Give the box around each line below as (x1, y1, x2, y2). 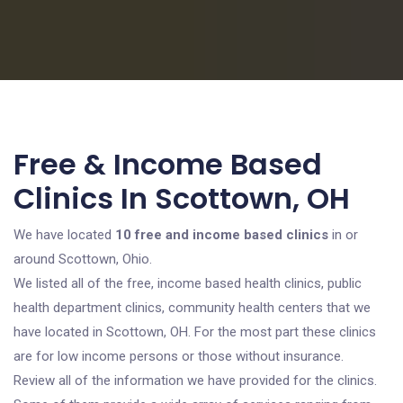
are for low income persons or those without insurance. (13, 348, 344, 364)
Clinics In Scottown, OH (13, 178, 350, 219)
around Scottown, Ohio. (13, 251, 152, 267)
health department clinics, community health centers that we (13, 300, 371, 316)
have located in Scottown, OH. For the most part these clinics (13, 324, 376, 340)
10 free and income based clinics (115, 227, 328, 243)
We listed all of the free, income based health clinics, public (13, 275, 362, 291)
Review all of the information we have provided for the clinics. (13, 372, 377, 389)
